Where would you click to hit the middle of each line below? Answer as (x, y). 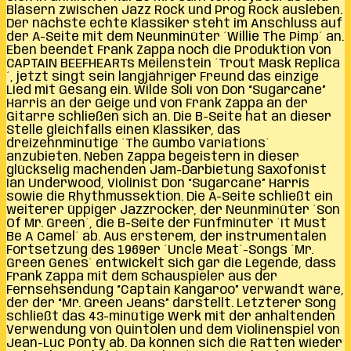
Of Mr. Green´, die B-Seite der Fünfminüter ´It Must (166, 223)
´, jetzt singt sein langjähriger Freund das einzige (163, 77)
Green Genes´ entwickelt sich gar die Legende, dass (171, 263)
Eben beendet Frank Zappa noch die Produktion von (169, 50)
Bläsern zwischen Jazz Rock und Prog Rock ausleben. (174, 10)
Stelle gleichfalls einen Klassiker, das (123, 130)
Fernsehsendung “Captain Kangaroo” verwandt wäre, (175, 290)
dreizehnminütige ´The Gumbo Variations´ (138, 143)
